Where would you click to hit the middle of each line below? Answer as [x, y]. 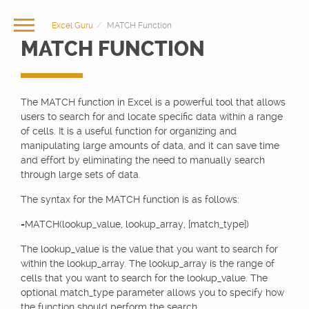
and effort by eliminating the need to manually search [143, 160]
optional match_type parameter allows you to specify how [152, 292]
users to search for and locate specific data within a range [152, 117]
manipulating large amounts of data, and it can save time [150, 146]
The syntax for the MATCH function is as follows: [130, 199]
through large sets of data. [81, 175]
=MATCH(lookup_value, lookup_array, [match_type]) [135, 224]
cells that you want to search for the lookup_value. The [144, 278]
